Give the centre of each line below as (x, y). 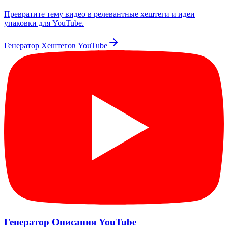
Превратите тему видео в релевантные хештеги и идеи (99, 14)
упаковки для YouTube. (44, 23)
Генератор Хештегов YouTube (56, 46)
